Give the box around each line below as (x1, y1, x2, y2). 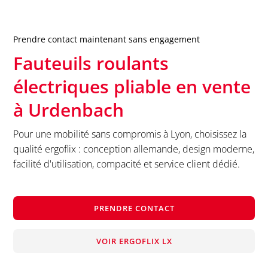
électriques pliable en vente (13, 74, 251, 99)
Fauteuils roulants (13, 50, 169, 75)
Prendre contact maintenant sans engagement (13, 33, 200, 45)
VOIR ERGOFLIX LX (96, 236, 172, 247)
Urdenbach (28, 97, 124, 122)
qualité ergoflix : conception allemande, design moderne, (13, 142, 255, 156)
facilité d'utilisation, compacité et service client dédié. (13, 157, 240, 170)
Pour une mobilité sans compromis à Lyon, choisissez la (13, 127, 247, 141)
